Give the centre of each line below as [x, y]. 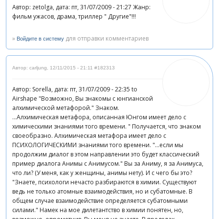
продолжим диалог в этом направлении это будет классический [106, 154]
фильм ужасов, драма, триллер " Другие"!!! [74, 16]
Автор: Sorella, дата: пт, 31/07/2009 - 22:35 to [75, 89]
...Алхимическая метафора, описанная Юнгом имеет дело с [99, 117]
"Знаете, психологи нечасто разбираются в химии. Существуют [104, 182]
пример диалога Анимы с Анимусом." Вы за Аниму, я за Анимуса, [108, 164]
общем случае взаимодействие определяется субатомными [100, 201]
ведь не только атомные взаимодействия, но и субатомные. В [102, 192]
